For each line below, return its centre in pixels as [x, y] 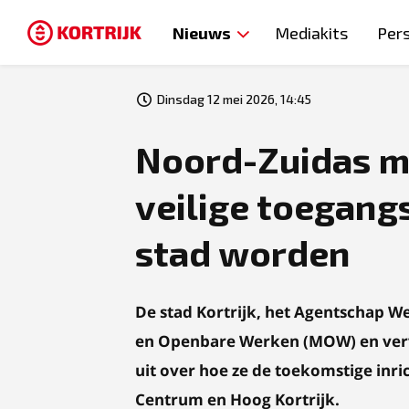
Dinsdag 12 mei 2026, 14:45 [234, 99]
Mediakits [311, 33]
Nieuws [202, 32]
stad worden [243, 252]
